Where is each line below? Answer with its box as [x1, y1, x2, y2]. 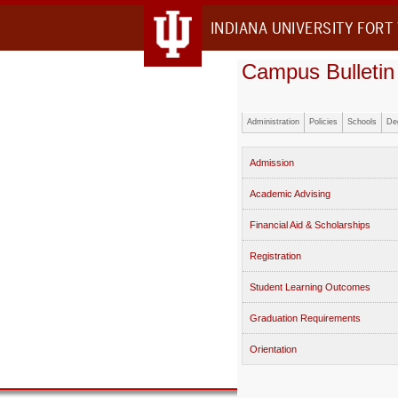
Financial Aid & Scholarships [250, 219, 370, 230]
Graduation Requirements [250, 313, 361, 323]
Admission [250, 157, 294, 168]
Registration [250, 251, 301, 261]
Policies [309, 117, 338, 126]
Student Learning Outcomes [250, 282, 370, 292]
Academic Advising [250, 188, 330, 199]
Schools [347, 117, 377, 126]
